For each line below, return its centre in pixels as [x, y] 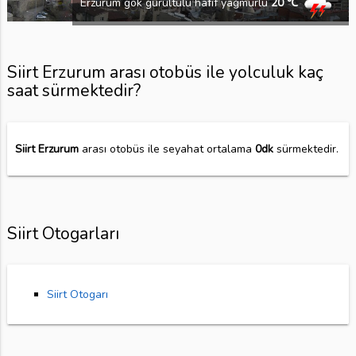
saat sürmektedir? [74, 90]
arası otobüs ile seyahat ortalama [166, 149]
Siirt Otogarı [77, 295]
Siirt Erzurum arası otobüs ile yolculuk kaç [164, 72]
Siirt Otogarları [63, 233]
